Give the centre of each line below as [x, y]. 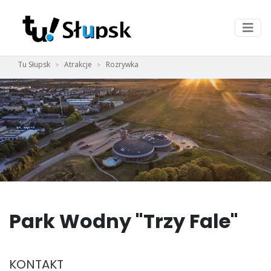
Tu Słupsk [34, 64]
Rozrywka [122, 64]
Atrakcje [78, 64]
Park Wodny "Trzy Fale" [124, 221]
